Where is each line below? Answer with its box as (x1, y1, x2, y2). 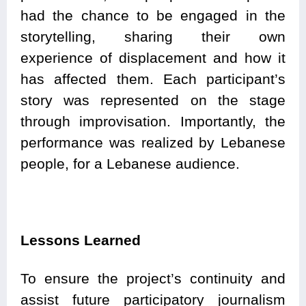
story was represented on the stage (20, 92, 286, 108)
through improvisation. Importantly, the (20, 113, 286, 129)
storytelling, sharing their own (20, 28, 286, 44)
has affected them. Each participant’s (20, 70, 286, 87)
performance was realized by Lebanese (20, 134, 286, 150)
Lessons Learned (20, 232, 141, 248)
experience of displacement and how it (20, 49, 286, 66)
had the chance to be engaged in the (20, 7, 286, 23)
